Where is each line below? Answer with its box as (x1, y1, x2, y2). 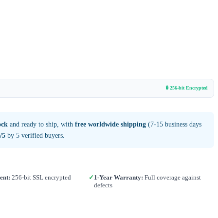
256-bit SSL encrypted (10, 173, 71, 181)
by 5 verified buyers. (5, 131, 65, 139)
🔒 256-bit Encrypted (165, 85, 208, 91)
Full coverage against (143, 173, 201, 181)
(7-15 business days (146, 120, 201, 128)
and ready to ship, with (8, 120, 75, 128)
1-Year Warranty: (94, 173, 144, 181)
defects (94, 181, 113, 189)
